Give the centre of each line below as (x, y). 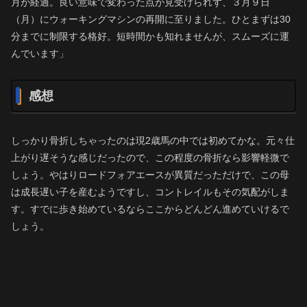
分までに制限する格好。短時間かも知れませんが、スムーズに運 (150, 37)
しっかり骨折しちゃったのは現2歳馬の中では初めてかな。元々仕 (153, 141)
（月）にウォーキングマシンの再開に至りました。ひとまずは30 (151, 20)
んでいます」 (40, 54)
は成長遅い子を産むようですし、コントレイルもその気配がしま (150, 192)
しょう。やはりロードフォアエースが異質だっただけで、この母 (150, 175)
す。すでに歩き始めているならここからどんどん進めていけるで (150, 209)
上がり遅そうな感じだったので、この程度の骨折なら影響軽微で (150, 158)
